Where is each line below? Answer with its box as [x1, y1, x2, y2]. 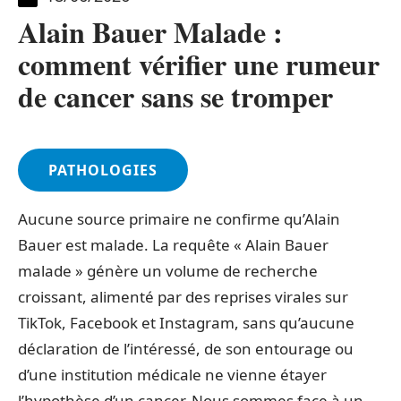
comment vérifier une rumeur [18, 42, 380, 85]
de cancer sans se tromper [18, 74, 333, 117]
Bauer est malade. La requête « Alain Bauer [18, 234, 328, 255]
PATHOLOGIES [48, 159, 158, 180]
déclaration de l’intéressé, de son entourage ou [18, 337, 354, 359]
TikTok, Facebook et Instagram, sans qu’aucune [18, 311, 354, 333]
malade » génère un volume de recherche [18, 260, 318, 281]
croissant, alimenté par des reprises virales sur [18, 286, 348, 307]
